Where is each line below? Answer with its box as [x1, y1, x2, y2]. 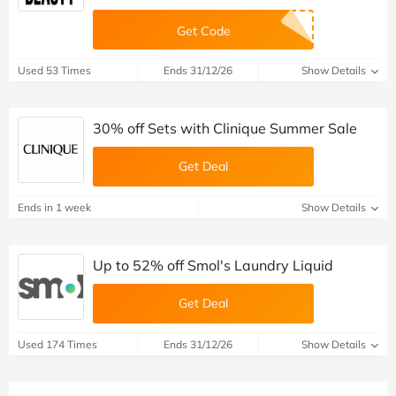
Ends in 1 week [18, 201, 91, 215]
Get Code [176, 23, 231, 40]
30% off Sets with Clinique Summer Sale [93, 119, 357, 138]
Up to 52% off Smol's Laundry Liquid [93, 256, 333, 275]
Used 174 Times [18, 338, 97, 352]
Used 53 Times [18, 64, 91, 78]
